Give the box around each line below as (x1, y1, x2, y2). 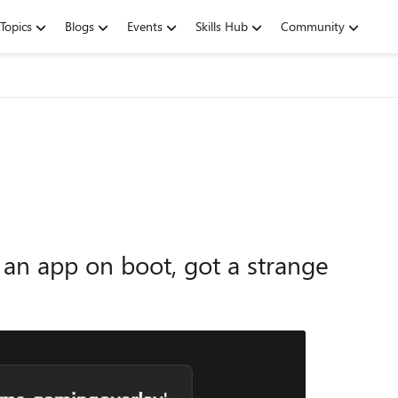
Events (127, 18, 163, 35)
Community (281, 18, 345, 35)
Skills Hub (195, 18, 248, 35)
